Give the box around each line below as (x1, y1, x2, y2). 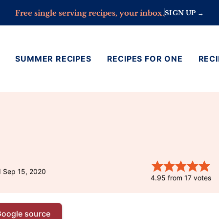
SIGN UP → (165, 8, 204, 17)
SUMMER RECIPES (15, 53, 91, 64)
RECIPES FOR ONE (107, 53, 183, 64)
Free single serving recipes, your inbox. (15, 8, 165, 18)
